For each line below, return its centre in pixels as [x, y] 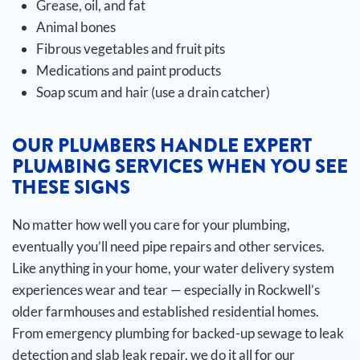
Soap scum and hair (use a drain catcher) [153, 92]
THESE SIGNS [71, 187]
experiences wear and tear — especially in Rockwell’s [166, 290]
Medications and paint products [129, 70]
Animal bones [76, 27]
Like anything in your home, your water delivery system [173, 268]
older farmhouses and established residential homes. [166, 311]
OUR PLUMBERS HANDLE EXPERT [162, 145]
